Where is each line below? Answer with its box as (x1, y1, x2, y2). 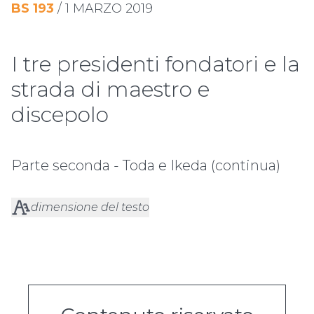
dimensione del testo (31, 200, 149, 214)
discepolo (11, 102, 109, 128)
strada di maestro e (11, 76, 210, 103)
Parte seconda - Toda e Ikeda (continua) (11, 157, 280, 175)
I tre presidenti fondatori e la (11, 51, 300, 78)
